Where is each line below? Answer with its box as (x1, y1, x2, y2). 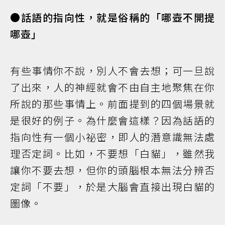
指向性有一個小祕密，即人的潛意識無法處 (10, 130, 215, 145)
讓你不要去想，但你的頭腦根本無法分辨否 (10, 163, 215, 178)
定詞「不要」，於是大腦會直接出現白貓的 (10, 179, 215, 194)
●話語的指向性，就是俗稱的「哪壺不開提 (10, 10, 215, 25)
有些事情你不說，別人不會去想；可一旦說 (10, 63, 215, 78)
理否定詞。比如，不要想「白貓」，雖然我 (10, 146, 215, 161)
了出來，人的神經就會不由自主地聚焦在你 (10, 80, 215, 95)
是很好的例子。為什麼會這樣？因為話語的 (10, 113, 215, 128)
